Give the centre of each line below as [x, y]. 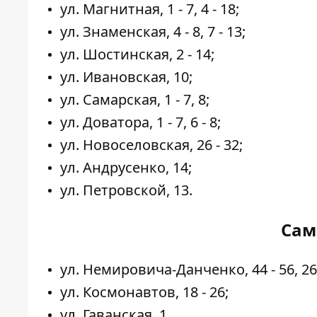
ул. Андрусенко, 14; [126, 168]
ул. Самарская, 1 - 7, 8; [135, 100]
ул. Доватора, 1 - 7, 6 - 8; [140, 122]
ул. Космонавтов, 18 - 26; [144, 292]
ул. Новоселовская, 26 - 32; [151, 145]
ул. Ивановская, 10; [126, 77]
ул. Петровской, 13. [126, 190]
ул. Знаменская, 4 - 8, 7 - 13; [153, 32]
